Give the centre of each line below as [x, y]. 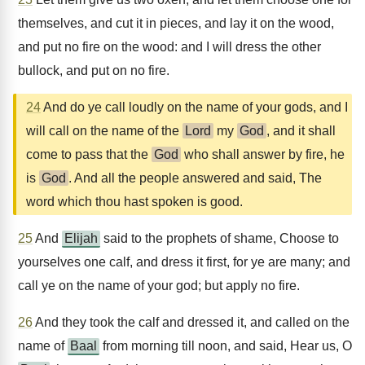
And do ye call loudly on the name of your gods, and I [194, 107]
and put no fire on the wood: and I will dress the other [169, 47]
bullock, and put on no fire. [94, 70]
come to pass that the [89, 154]
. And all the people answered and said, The [195, 178]
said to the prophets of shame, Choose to [220, 238]
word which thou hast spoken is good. [134, 202]
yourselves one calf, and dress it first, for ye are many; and [184, 262]
